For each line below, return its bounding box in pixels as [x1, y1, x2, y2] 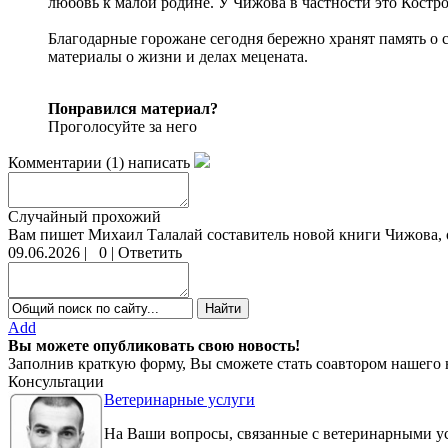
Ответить [118, 243, 182, 261]
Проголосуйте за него [48, 117, 197, 135]
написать [128, 153, 190, 171]
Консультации [8, 372, 104, 390]
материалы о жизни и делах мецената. [48, 47, 308, 65]
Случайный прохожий [8, 207, 161, 225]
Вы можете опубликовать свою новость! [8, 336, 300, 354]
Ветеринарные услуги [104, 390, 255, 408]
